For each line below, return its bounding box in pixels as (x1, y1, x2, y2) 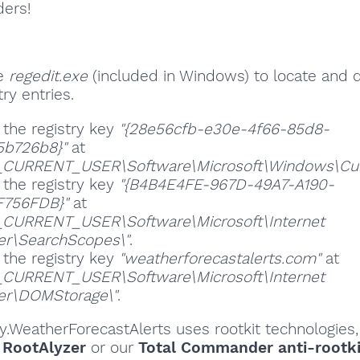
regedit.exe (9, 67, 88, 86)
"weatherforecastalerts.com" (119, 248, 321, 268)
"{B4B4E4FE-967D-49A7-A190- (119, 174, 334, 194)
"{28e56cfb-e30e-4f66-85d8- (119, 119, 329, 138)
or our (86, 337, 138, 357)
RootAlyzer (2, 337, 86, 357)
